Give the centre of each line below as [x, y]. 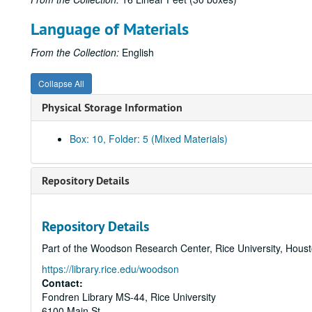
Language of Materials [110, 29]
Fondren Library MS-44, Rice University [129, 297]
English [136, 52]
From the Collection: [75, 52]
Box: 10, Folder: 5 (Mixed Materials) [149, 139]
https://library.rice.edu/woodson [110, 269]
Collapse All [61, 83]
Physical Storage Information [112, 108]
